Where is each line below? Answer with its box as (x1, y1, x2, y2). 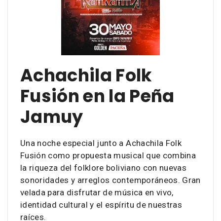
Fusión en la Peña (20, 84, 175, 108)
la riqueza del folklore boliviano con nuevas (20, 163, 186, 173)
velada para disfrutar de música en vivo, (20, 187, 174, 197)
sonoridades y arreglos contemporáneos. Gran (20, 175, 201, 185)
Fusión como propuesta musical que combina (20, 150, 196, 160)
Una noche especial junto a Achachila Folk (20, 138, 182, 148)
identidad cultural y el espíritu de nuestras (20, 200, 182, 210)
